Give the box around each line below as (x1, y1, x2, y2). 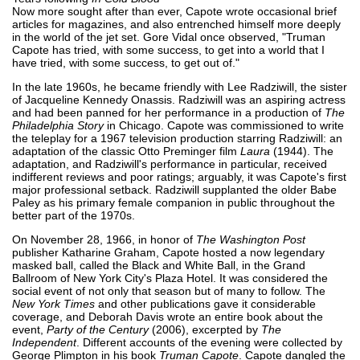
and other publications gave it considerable (95, 297, 316, 310)
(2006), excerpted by (149, 322, 261, 336)
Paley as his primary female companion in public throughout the (12, 195, 335, 209)
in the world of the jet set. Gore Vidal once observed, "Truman (12, 30, 325, 43)
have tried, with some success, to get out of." (12, 55, 239, 69)
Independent (12, 335, 76, 349)
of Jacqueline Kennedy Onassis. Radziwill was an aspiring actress (12, 92, 346, 106)
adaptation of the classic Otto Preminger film (12, 144, 240, 157)
